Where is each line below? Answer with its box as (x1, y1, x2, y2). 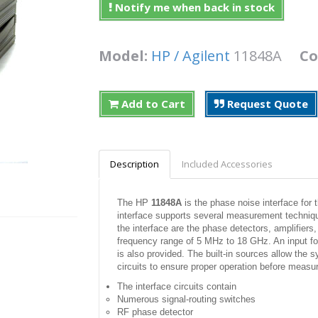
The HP (117, 197, 151, 208)
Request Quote (224, 96, 308, 111)
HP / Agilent (151, 45, 230, 65)
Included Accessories (182, 157, 273, 170)
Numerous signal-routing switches (117, 293, 256, 305)
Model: (99, 45, 151, 65)
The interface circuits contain (117, 280, 236, 292)
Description (110, 157, 159, 170)
